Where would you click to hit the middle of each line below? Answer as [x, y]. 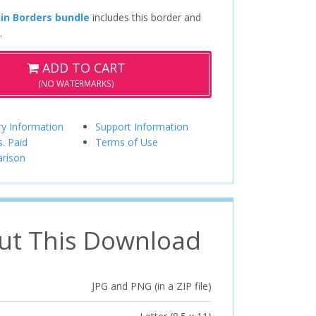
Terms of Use [127, 142]
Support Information [142, 126]
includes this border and [145, 17]
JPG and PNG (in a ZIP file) [151, 286]
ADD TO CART [83, 67]
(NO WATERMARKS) [77, 83]
